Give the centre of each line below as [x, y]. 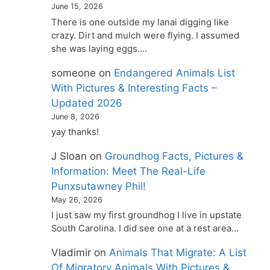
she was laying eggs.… [99, 49]
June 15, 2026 [77, 7]
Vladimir [71, 253]
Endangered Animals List [175, 73]
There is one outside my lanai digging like [140, 22]
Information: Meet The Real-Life [129, 171]
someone [74, 73]
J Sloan [69, 156]
